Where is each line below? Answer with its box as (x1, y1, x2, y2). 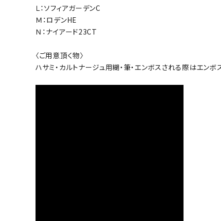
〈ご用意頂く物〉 (36, 50, 84, 60)
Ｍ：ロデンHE (36, 14, 77, 25)
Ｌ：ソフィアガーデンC (36, 2, 101, 13)
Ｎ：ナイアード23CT (36, 26, 97, 37)
